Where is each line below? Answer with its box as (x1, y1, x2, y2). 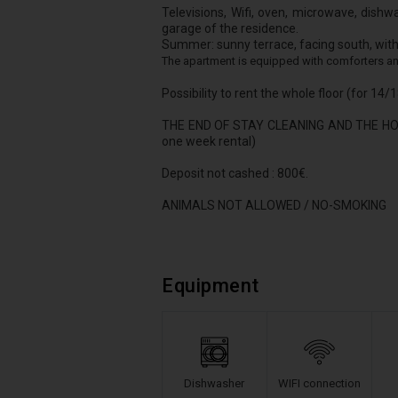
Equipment (162, 275, 259, 297)
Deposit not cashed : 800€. (162, 166, 308, 180)
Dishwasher (184, 376, 244, 390)
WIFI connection (277, 376, 361, 390)
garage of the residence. (162, 21, 298, 36)
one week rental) (162, 134, 256, 148)
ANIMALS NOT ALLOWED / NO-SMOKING (162, 198, 386, 212)
